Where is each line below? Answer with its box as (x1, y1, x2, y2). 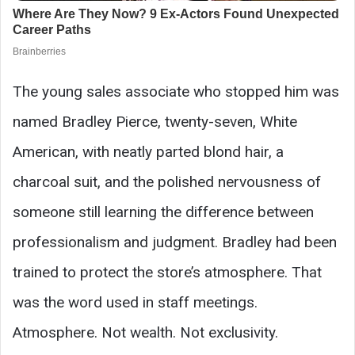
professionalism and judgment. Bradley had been (13, 232, 337, 251)
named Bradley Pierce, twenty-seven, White (13, 112, 297, 131)
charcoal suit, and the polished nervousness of (13, 172, 321, 191)
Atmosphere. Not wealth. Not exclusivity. (13, 323, 278, 342)
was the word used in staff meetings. (13, 292, 258, 311)
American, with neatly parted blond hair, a (13, 142, 284, 161)
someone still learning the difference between (13, 202, 314, 221)
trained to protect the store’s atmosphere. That (13, 262, 322, 281)
